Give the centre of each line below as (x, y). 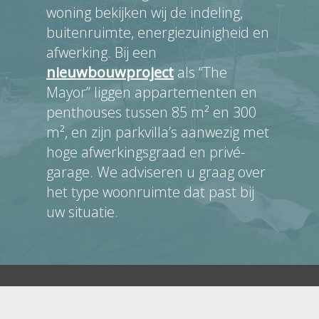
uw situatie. (82, 212)
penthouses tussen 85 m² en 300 (151, 112)
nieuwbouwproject (110, 72)
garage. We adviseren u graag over (156, 172)
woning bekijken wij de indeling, (145, 12)
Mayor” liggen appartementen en (152, 92)
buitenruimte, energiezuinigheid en (158, 32)
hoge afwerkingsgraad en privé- (146, 152)
